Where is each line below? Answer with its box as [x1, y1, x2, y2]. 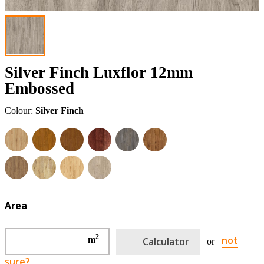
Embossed [5, 80, 74, 98]
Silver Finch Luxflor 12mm [5, 64, 193, 82]
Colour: [5, 105, 35, 116]
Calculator [143, 235, 189, 248]
